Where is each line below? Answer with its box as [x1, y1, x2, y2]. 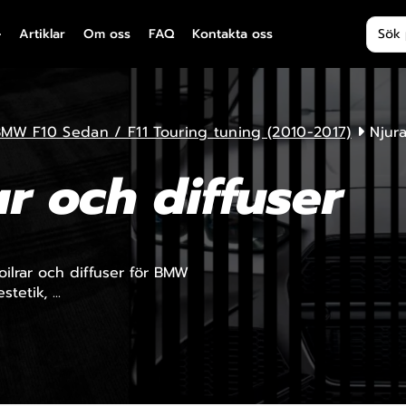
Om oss [83, 24, 130, 43]
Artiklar [19, 24, 65, 43]
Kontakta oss [192, 24, 273, 43]
